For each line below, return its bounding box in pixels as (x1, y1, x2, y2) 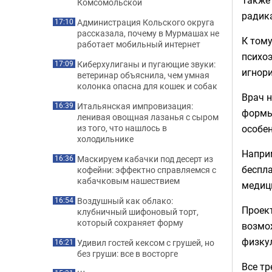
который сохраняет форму (77, 217, 183, 228)
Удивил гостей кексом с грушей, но (77, 237, 214, 248)
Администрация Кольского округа (77, 16, 214, 28)
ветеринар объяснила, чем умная (77, 69, 209, 81)
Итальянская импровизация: (77, 100, 193, 112)
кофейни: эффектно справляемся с (77, 164, 216, 175)
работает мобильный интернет (77, 38, 200, 50)
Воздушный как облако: (77, 195, 173, 206)
